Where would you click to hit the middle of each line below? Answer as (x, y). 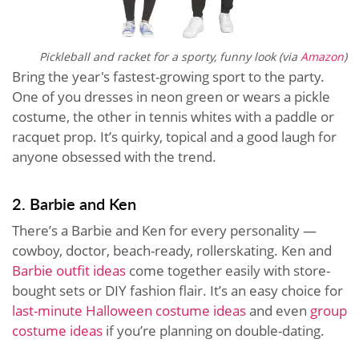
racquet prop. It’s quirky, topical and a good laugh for (174, 137)
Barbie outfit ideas (69, 271)
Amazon (322, 57)
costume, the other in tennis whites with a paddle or (173, 117)
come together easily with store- (228, 271)
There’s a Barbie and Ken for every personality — (164, 231)
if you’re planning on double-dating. (214, 331)
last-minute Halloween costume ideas (129, 311)
